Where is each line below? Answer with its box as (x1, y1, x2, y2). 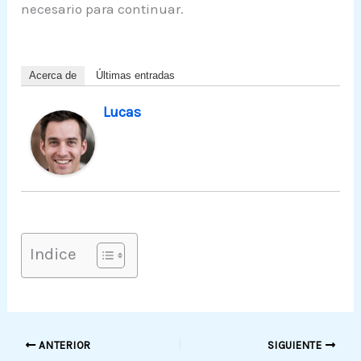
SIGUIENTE (268, 338, 326, 351)
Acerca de (29, 69, 77, 82)
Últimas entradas (96, 69, 176, 82)
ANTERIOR (35, 338, 91, 351)
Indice (30, 244, 77, 264)
